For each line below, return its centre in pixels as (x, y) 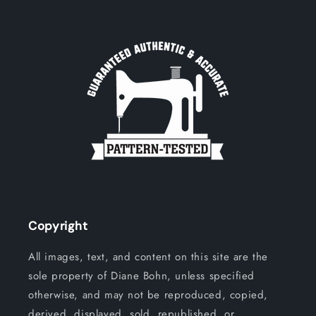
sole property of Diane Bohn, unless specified (142, 275)
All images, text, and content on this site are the (148, 256)
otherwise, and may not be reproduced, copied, (148, 294)
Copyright (58, 225)
